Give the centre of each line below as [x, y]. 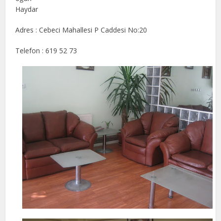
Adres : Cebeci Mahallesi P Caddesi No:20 [81, 30]
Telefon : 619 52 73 [46, 51]
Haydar [27, 9]
